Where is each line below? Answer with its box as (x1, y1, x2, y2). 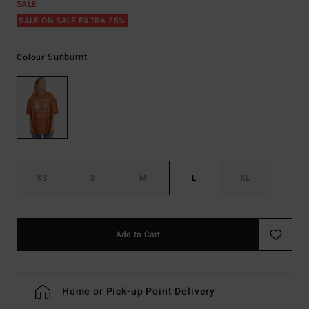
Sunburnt (47, 50, 88, 63)
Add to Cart (115, 228, 161, 241)
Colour (17, 51, 48, 63)
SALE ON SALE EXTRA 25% (17, 14, 128, 27)
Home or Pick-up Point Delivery (61, 284, 216, 299)
